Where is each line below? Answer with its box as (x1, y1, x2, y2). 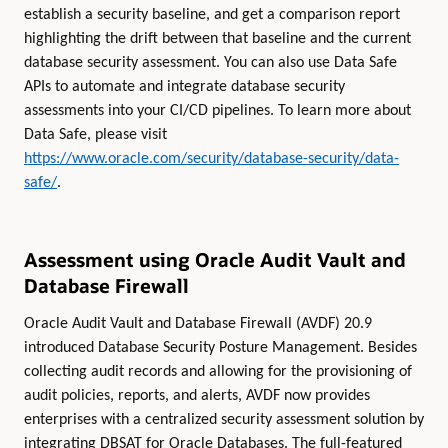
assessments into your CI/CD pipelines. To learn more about (24, 102, 411, 119)
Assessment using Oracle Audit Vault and (24, 247, 406, 273)
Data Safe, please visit (24, 126, 167, 143)
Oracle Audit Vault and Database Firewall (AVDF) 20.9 (24, 315, 372, 332)
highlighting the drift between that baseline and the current (24, 30, 411, 47)
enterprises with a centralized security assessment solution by (24, 411, 424, 428)
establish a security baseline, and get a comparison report (24, 6, 400, 23)
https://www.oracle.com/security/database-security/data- (24, 150, 399, 167)
